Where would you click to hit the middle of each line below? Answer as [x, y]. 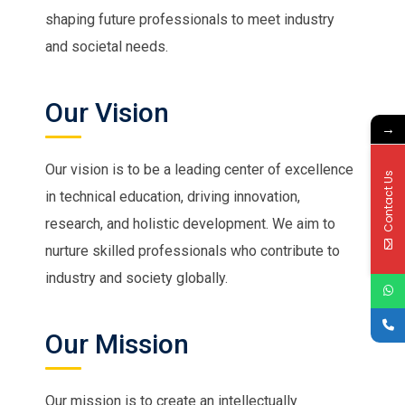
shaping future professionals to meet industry [190, 19]
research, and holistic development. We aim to [190, 223]
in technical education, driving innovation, [173, 196]
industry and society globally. [137, 278]
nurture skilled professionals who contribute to [193, 250]
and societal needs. [107, 46]
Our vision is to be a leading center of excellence [199, 169]
